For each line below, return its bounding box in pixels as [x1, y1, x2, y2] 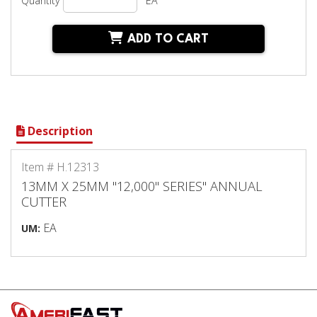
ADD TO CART [127, 33, 209, 46]
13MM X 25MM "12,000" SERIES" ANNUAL [21, 176, 263, 195]
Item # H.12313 [21, 158, 100, 175]
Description [25, 122, 93, 139]
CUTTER [21, 192, 67, 210]
